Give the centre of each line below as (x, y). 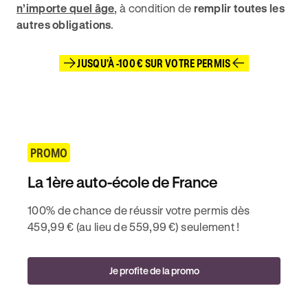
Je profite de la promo (154, 271)
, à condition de (154, 8)
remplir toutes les (239, 8)
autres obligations (64, 24)
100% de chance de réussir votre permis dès (139, 210)
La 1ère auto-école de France (122, 182)
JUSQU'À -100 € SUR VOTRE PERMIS (154, 63)
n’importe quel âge (66, 8)
